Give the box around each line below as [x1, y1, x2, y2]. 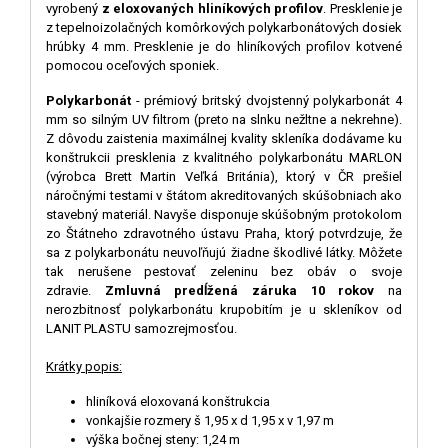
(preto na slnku [189, 111, 286, 127]
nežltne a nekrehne [285, 111, 395, 127]
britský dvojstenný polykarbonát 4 [202, 92, 403, 108]
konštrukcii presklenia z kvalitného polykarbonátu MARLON [46, 149, 402, 165]
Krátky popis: [46, 358, 122, 374]
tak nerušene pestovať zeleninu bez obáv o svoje [46, 263, 402, 279]
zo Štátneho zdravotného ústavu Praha [46, 225, 277, 241]
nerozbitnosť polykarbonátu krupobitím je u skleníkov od [46, 301, 402, 317]
